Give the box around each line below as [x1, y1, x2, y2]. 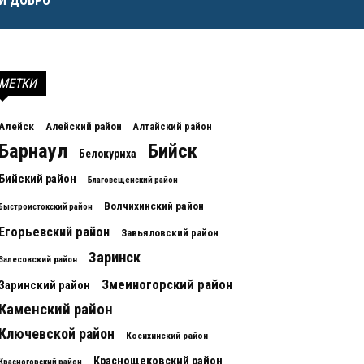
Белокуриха [79, 147, 136, 160]
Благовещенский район [88, 175, 178, 185]
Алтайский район [133, 121, 212, 132]
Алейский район [45, 120, 122, 132]
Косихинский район [126, 330, 208, 341]
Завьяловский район [121, 227, 219, 239]
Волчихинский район [104, 199, 204, 212]
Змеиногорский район [102, 277, 232, 292]
